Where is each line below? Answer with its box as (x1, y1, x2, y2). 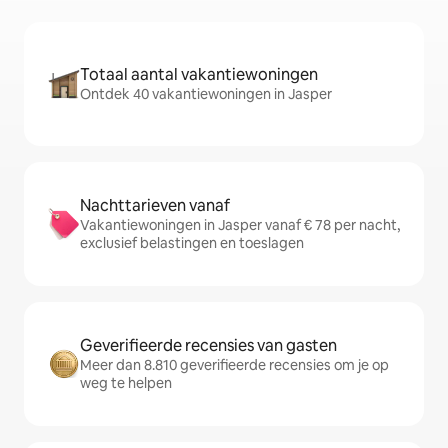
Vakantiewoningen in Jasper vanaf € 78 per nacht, (80, 216, 400, 234)
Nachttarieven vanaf (80, 195, 230, 216)
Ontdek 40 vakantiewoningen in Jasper (80, 85, 332, 103)
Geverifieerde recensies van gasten (80, 335, 337, 356)
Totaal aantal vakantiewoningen (80, 64, 318, 85)
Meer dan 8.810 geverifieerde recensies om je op (80, 356, 389, 374)
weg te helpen (80, 374, 172, 392)
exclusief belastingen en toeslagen (80, 234, 304, 252)
